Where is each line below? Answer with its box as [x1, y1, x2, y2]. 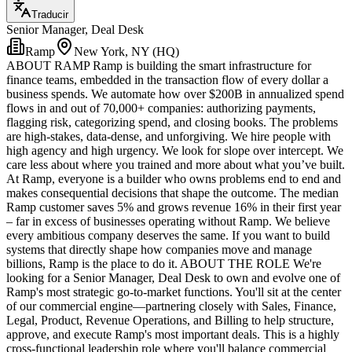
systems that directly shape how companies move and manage [6, 243, 312, 257]
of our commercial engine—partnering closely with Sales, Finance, [6, 299, 336, 313]
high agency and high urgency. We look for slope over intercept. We [6, 144, 343, 158]
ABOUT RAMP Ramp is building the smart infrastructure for [6, 59, 311, 73]
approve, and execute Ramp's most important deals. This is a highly [6, 328, 339, 342]
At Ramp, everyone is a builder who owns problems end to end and [6, 172, 341, 186]
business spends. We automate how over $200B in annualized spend [6, 87, 344, 101]
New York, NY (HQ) [74, 45, 179, 59]
